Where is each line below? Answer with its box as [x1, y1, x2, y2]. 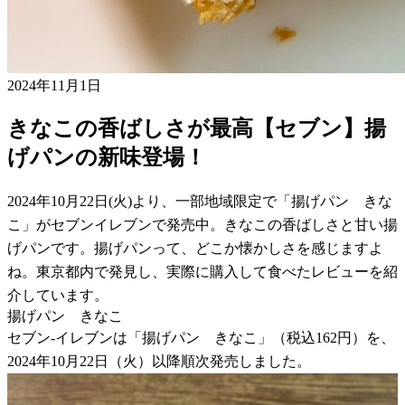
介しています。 [7, 287, 108, 303]
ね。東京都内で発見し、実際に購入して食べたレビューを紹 [7, 263, 398, 279]
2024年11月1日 [7, 77, 101, 93]
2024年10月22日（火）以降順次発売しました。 [7, 353, 311, 369]
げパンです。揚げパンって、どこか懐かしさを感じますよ [7, 240, 383, 256]
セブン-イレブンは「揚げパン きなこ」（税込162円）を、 [7, 329, 395, 345]
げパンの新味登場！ [7, 145, 206, 169]
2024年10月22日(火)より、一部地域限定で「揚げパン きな [7, 193, 392, 209]
